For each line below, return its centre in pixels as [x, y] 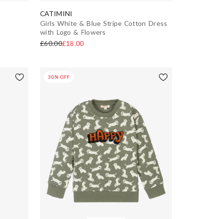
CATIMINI [56, 13]
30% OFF [59, 77]
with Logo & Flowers [73, 32]
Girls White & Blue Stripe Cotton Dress [104, 23]
